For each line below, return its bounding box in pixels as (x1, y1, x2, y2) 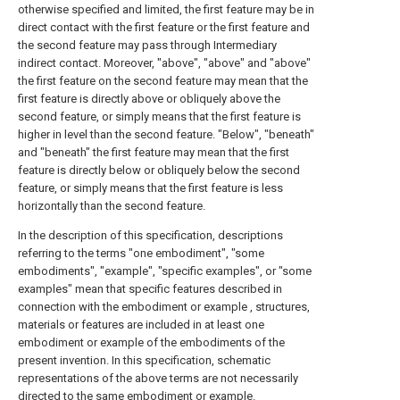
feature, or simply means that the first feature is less (18, 181, 283, 195)
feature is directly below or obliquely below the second (18, 163, 300, 177)
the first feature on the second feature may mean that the (18, 74, 308, 87)
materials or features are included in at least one (18, 318, 264, 331)
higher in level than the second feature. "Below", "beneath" (18, 128, 314, 141)
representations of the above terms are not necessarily (18, 371, 298, 385)
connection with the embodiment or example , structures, (18, 300, 310, 313)
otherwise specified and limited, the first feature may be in (18, 3, 314, 16)
